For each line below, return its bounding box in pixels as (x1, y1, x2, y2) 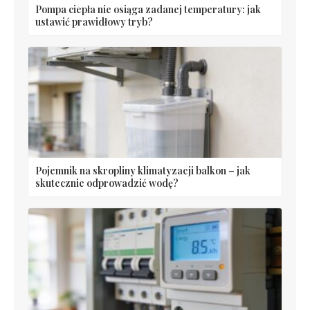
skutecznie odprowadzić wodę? (35, 176, 179, 190)
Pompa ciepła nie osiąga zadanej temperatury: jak (35, 3, 261, 17)
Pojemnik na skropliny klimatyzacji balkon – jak (35, 164, 250, 178)
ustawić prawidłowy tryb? (35, 15, 153, 29)
